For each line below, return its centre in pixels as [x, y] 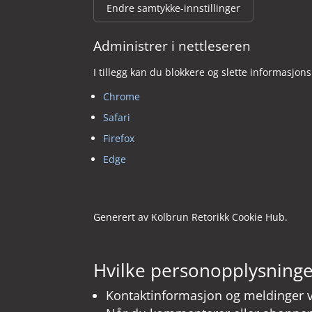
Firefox [119, 139]
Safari [117, 118]
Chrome [122, 97]
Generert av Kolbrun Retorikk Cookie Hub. [191, 217]
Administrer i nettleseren [172, 46]
